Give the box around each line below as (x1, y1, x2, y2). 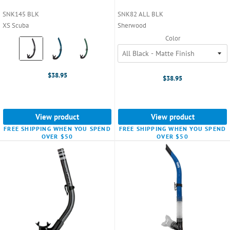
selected (18, 56, 48, 67)
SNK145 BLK (3, 9, 39, 18)
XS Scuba (3, 21, 29, 30)
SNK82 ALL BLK (118, 9, 163, 18)
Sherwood (118, 21, 146, 30)
